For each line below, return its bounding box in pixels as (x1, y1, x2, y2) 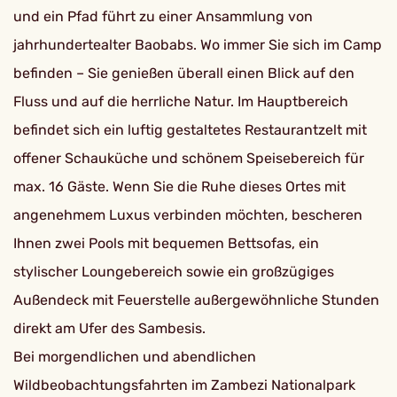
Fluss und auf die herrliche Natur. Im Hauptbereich (13, 93, 348, 110)
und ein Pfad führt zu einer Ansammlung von (13, 8, 313, 25)
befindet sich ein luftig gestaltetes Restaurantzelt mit (13, 121, 367, 138)
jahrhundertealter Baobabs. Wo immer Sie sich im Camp (13, 36, 382, 53)
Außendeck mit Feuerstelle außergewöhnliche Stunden (13, 292, 379, 308)
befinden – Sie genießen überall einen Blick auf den (13, 65, 354, 82)
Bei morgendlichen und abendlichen (13, 348, 256, 365)
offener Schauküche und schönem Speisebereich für (13, 150, 364, 167)
